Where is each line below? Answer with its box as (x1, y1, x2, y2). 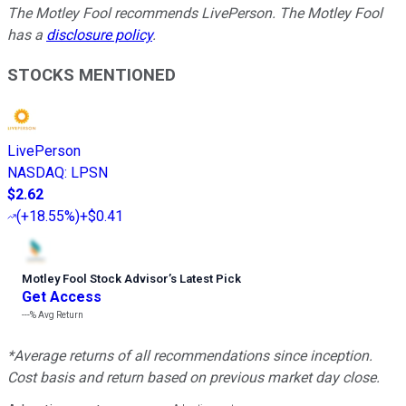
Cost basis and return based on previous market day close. (7, 369, 380, 387)
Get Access (22, 288, 101, 306)
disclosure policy (46, 25, 152, 43)
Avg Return (36, 310, 83, 321)
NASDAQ (7, 164, 64, 182)
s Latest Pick (170, 272, 241, 286)
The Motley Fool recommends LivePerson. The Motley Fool (7, 4, 382, 22)
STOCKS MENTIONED (7, 65, 176, 86)
